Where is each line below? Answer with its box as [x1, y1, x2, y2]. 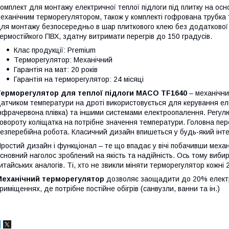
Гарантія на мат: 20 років [14, 65, 98, 74]
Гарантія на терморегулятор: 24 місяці [14, 75, 144, 84]
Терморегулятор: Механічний [14, 56, 112, 64]
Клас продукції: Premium [14, 46, 96, 55]
